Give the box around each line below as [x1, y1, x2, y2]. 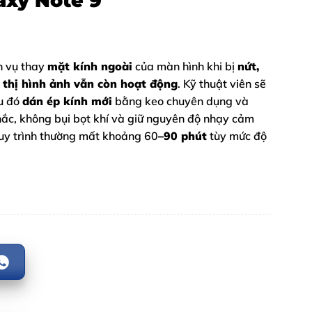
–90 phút [158, 129, 207, 143]
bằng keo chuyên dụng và [112, 94, 249, 108]
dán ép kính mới [22, 94, 112, 108]
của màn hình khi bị [132, 59, 237, 73]
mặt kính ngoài [47, 59, 132, 73]
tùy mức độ [207, 129, 267, 143]
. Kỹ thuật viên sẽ [178, 77, 266, 91]
